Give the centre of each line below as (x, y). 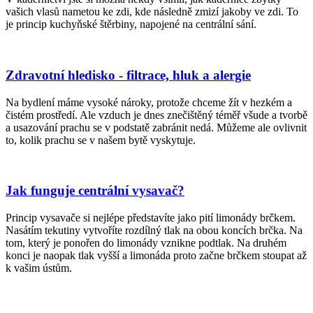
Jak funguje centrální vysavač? (95, 191)
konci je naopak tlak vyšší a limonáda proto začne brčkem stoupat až (156, 255)
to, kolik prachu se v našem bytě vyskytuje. (101, 140)
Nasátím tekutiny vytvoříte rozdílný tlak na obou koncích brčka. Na (154, 230)
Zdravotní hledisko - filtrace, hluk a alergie (128, 75)
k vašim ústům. (39, 268)
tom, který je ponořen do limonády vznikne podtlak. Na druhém (146, 243)
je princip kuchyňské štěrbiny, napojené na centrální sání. (131, 24)
